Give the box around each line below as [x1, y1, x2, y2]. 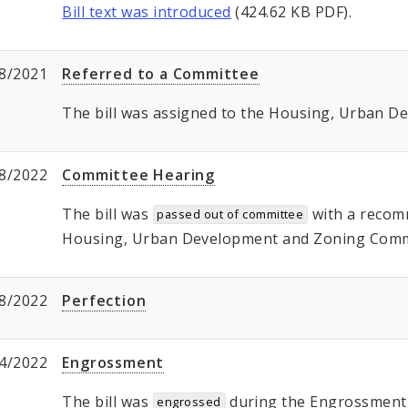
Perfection [62, 291, 147, 311]
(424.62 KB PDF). [230, 2, 352, 23]
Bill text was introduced [62, 2, 231, 23]
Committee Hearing [62, 165, 215, 186]
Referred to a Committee [62, 64, 260, 85]
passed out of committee [157, 206, 304, 223]
